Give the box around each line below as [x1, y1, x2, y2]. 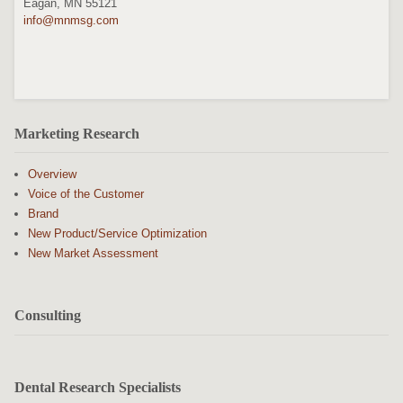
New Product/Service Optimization [28, 227, 207, 241]
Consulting [14, 308, 81, 324]
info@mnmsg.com [23, 13, 119, 27]
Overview [28, 167, 76, 182]
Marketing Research [14, 125, 139, 141]
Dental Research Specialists [14, 379, 181, 395]
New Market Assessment [28, 246, 158, 261]
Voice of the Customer [28, 187, 144, 201]
